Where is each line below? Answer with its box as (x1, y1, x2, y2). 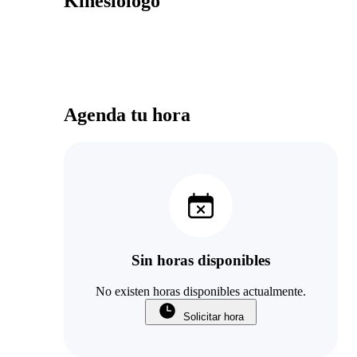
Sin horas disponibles (131, 252, 270, 269)
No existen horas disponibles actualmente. (96, 284, 306, 299)
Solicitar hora (183, 311, 244, 324)
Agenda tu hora (64, 104, 190, 125)
